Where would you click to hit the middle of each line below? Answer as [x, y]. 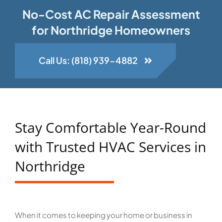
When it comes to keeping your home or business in [103, 215]
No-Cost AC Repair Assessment [111, 14]
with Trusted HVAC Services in [110, 147]
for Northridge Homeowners [111, 30]
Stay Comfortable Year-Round [110, 128]
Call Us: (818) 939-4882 [88, 60]
